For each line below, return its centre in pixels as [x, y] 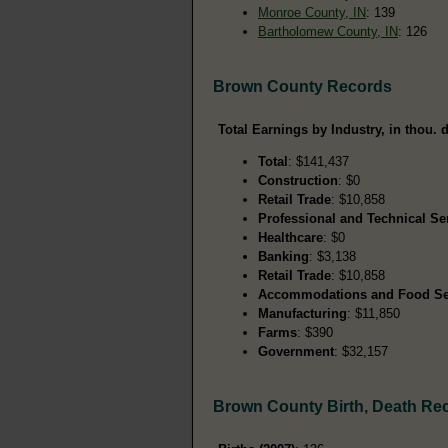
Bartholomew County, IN [328, 31]
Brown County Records [302, 86]
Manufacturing [302, 313]
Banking [283, 256]
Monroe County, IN [312, 12]
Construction [298, 180]
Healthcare [290, 237]
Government [296, 351]
